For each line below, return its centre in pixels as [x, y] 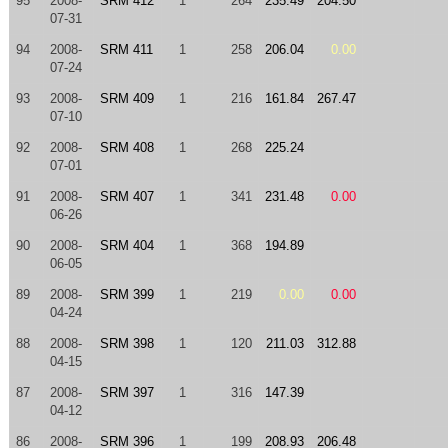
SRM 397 [126, 392]
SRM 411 [126, 49]
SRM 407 [126, 196]
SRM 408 [126, 147]
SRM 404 [126, 245]
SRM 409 [126, 98]
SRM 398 [126, 343]
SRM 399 [126, 294]
